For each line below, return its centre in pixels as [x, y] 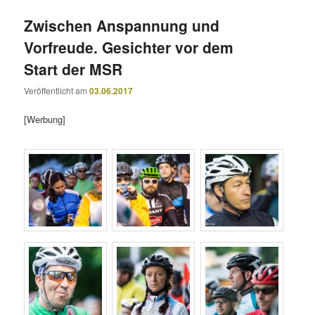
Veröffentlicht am [57, 91]
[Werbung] [45, 120]
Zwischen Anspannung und [122, 25]
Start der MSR [73, 69]
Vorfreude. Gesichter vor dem [129, 47]
